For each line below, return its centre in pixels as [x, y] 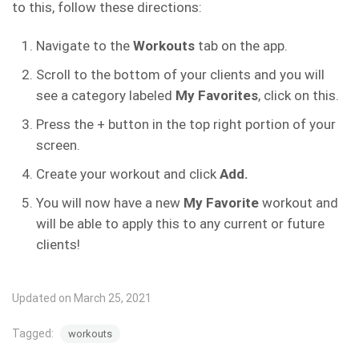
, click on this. [298, 95]
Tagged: [34, 333]
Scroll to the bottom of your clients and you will [180, 75]
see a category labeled [106, 95]
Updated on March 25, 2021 [82, 298]
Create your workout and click [128, 174]
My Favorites [217, 95]
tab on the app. [243, 46]
